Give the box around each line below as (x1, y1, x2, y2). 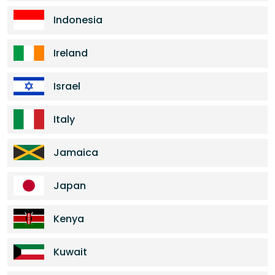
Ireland (53, 46, 88, 60)
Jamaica (53, 145, 98, 160)
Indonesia (53, 13, 103, 27)
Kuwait (53, 245, 87, 259)
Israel (53, 79, 80, 93)
